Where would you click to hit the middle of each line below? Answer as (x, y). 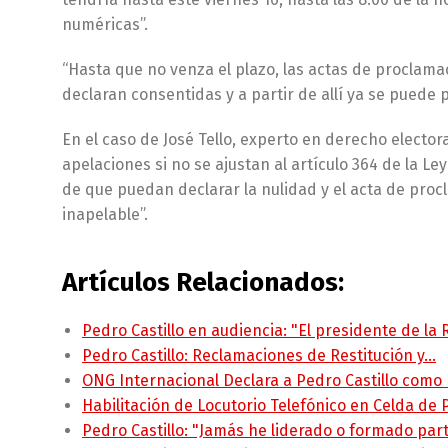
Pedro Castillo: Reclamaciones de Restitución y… (259, 355)
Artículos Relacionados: (203, 282)
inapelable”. (105, 214)
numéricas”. (105, 24)
